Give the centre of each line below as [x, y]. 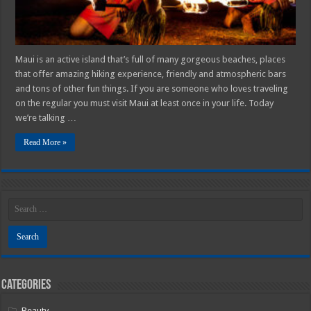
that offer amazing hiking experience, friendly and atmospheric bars [151, 74]
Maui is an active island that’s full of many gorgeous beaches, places [151, 59]
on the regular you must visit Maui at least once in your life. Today [145, 103]
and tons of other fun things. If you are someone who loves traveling [152, 88]
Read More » [45, 142]
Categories [26, 285]
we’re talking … [46, 117]
